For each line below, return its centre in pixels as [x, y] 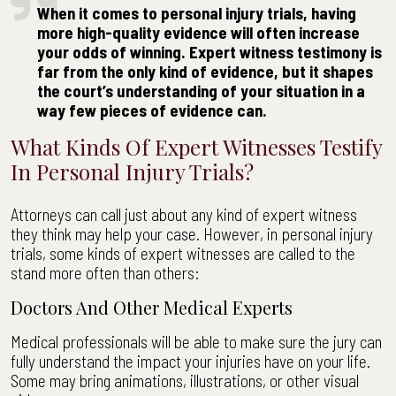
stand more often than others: [105, 273]
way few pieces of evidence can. [152, 110]
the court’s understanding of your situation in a [201, 91]
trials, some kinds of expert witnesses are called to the [183, 253]
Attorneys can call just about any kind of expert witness [184, 214]
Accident [37, 30]
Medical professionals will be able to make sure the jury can [196, 342]
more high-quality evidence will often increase [198, 32]
